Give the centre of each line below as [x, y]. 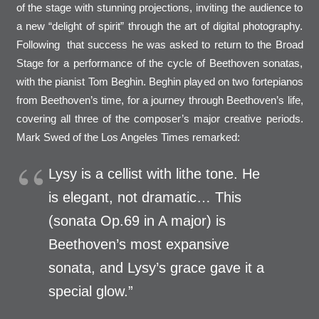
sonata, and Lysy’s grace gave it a [156, 268]
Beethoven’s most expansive [138, 245]
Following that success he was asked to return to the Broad [159, 44]
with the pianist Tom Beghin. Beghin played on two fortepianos [159, 81]
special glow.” [90, 292]
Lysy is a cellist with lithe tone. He [154, 174]
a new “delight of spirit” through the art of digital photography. [159, 26]
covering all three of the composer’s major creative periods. [159, 118]
